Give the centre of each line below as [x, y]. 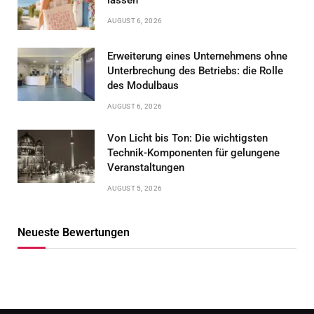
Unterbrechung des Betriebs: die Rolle [195, 70]
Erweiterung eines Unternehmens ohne [197, 56]
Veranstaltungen [146, 167]
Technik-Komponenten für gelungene [193, 152]
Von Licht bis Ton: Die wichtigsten [187, 138]
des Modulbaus [143, 85]
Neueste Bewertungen [74, 232]
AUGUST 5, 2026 [135, 188]
